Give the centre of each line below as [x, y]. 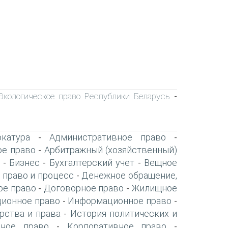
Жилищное [154, 188]
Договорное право [84, 188]
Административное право [107, 137]
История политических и [123, 213]
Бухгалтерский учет [92, 162]
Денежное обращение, [130, 175]
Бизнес [25, 162]
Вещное [161, 162]
